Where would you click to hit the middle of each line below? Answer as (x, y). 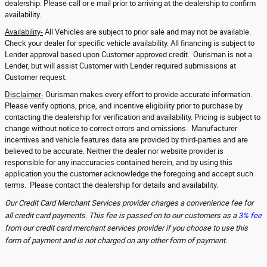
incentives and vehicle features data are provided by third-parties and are (126, 139)
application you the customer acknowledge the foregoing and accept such (129, 173)
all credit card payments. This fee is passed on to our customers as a (122, 215)
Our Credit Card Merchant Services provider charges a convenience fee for (129, 203)
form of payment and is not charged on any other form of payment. (116, 240)
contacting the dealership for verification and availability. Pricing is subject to (133, 117)
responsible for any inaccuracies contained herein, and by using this (119, 162)
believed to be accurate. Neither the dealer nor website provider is (114, 151)
